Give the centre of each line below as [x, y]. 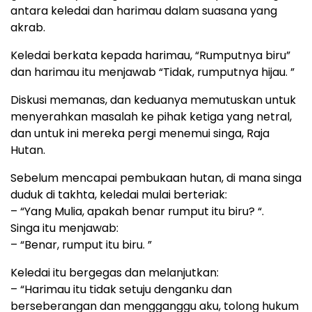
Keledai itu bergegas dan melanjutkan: [115, 272]
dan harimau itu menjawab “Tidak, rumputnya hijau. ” [153, 72]
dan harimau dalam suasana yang [184, 10]
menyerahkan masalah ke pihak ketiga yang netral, [151, 116]
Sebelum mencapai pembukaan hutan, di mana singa [156, 178]
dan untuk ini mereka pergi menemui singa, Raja [140, 133]
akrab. [28, 27]
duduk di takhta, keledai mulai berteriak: [119, 194]
